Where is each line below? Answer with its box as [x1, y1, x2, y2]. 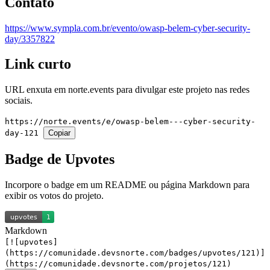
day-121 [5, 128, 43, 138]
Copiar [48, 128, 71, 138]
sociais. [5, 95, 33, 106]
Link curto [5, 56, 71, 72]
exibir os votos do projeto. [5, 190, 104, 201]
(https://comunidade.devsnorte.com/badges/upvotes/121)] [5, 248, 265, 258]
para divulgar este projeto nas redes [114, 84, 250, 95]
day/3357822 [5, 33, 55, 44]
